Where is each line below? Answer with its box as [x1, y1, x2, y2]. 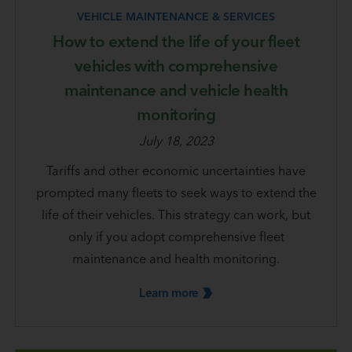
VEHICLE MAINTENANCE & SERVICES [77, 9, 275, 24]
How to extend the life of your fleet [53, 31, 299, 52]
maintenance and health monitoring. [72, 251, 280, 267]
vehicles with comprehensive [74, 56, 278, 76]
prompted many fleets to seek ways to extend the [35, 185, 317, 201]
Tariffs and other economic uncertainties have [46, 163, 306, 179]
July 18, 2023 [138, 133, 214, 149]
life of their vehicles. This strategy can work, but [42, 207, 310, 223]
